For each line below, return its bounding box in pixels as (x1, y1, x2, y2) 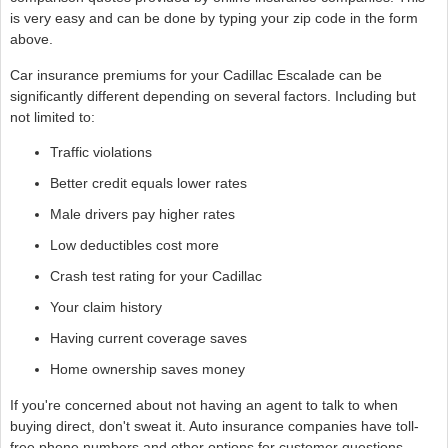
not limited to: (9, 108, 95, 125)
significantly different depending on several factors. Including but (9, 87, 416, 104)
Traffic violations (49, 144, 152, 161)
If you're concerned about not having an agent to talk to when (9, 396, 398, 413)
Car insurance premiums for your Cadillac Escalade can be (9, 66, 382, 83)
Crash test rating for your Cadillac (49, 268, 262, 285)
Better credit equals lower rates (49, 175, 247, 192)
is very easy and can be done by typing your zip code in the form (9, 10, 418, 27)
